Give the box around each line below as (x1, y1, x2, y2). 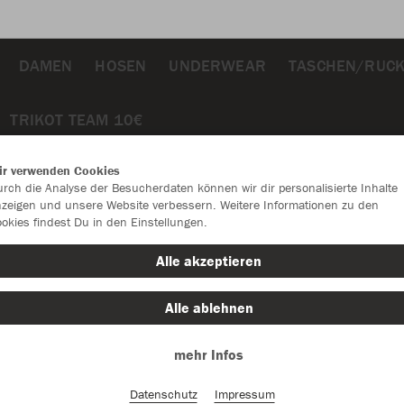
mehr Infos (174, 345, 243, 363)
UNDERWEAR (169, 54, 266, 76)
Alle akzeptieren (156, 252, 262, 270)
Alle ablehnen (164, 298, 253, 317)
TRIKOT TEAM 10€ (10, 108, 144, 130)
